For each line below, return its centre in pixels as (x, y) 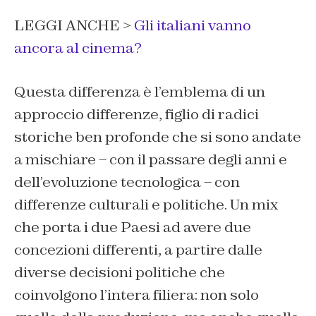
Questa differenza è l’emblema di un (140, 92)
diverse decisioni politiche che (120, 273)
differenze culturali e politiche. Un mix (146, 205)
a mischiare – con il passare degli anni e (151, 160)
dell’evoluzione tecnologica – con (127, 182)
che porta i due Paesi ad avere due (133, 227)
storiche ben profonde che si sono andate (158, 137)
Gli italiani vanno (193, 26)
